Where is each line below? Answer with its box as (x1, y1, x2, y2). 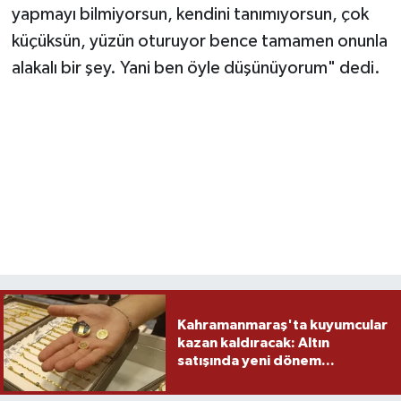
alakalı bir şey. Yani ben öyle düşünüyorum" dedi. (11, 58, 380, 77)
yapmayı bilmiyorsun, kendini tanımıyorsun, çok (11, 4, 369, 23)
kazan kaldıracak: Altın (176, 335, 329, 350)
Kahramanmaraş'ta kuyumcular (176, 317, 388, 332)
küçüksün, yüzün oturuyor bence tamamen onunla (11, 31, 388, 50)
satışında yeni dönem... (176, 353, 335, 368)
